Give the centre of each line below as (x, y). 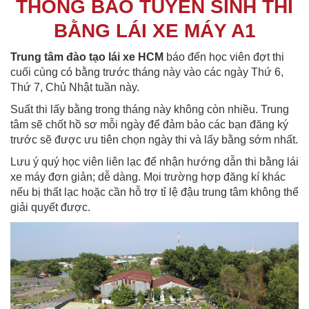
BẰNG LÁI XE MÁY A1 (154, 30)
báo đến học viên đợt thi (224, 57)
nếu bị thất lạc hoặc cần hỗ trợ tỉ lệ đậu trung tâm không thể (154, 192)
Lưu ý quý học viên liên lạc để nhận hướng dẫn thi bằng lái (154, 161)
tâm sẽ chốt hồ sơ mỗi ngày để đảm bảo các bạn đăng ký (149, 124)
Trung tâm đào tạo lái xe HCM (87, 57)
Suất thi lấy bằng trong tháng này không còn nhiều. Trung (150, 109)
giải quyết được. (50, 207)
